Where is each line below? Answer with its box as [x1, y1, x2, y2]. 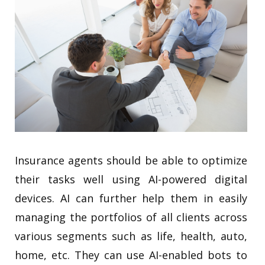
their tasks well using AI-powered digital [15, 172, 247, 187]
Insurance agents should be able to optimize [15, 153, 247, 168]
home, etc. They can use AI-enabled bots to [15, 248, 247, 263]
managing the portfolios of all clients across [15, 210, 247, 225]
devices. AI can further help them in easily [15, 191, 247, 206]
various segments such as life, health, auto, [15, 229, 247, 244]
